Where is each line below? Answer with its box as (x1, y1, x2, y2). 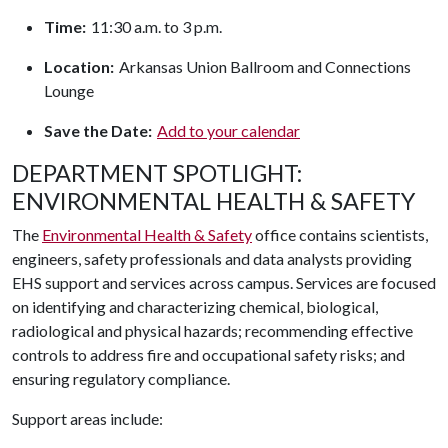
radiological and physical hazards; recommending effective (12, 321, 413, 340)
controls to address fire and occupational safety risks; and (12, 345, 405, 364)
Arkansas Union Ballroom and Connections (117, 57, 411, 76)
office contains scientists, (252, 225, 428, 244)
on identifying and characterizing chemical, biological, (12, 297, 378, 316)
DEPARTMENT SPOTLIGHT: (12, 159, 302, 187)
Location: (44, 57, 117, 76)
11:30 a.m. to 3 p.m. (89, 17, 222, 36)
